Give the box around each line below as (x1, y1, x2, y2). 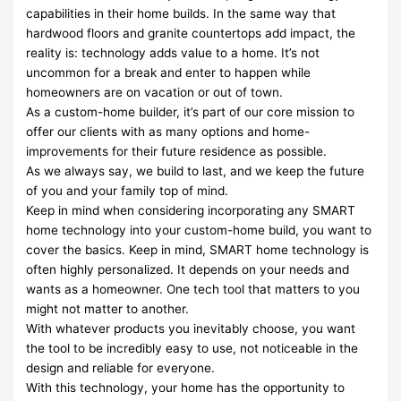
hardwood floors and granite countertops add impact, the (26, 25, 356, 40)
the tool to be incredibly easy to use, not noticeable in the (26, 340, 359, 355)
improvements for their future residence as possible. (26, 143, 328, 158)
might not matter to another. (26, 301, 190, 316)
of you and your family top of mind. (26, 183, 229, 198)
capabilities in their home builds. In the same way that (26, 5, 337, 21)
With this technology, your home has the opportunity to (26, 380, 346, 395)
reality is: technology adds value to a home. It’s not (26, 45, 320, 60)
